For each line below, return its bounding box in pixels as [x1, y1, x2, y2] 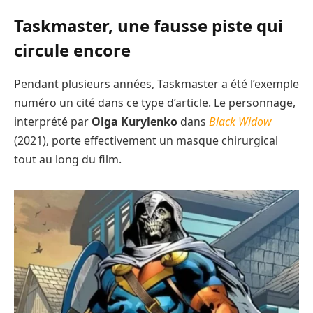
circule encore [14, 38, 131, 61]
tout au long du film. [14, 151, 122, 167]
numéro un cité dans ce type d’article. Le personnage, [14, 94, 296, 110]
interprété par [14, 113, 92, 129]
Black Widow [209, 113, 272, 129]
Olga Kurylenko [92, 113, 177, 129]
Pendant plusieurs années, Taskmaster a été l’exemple [14, 75, 299, 92]
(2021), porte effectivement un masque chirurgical [14, 132, 278, 148]
